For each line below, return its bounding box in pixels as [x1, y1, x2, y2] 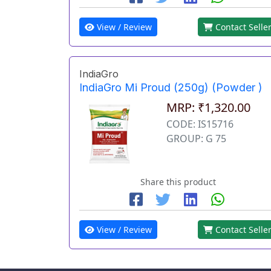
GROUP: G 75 [166, 132, 227, 146]
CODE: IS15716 [166, 117, 234, 131]
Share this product [140, 175, 217, 188]
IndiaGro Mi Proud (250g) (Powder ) [79, 81, 263, 94]
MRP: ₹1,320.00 [166, 99, 251, 116]
